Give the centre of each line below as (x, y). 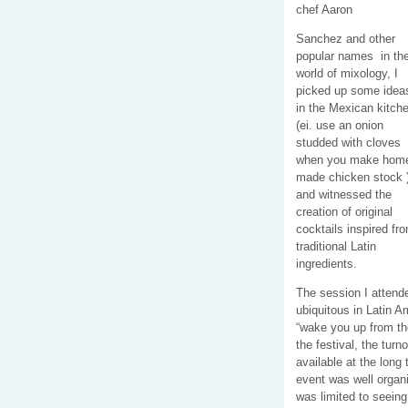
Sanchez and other (346, 38)
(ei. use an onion (340, 125)
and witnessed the (344, 194)
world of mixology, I (347, 73)
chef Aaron (324, 9)
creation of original (344, 211)
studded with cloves (348, 142)
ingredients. (326, 263)
